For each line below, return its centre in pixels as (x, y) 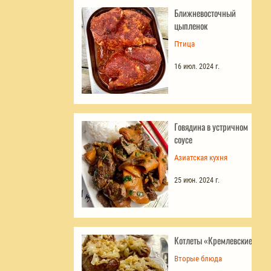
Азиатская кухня (201, 157)
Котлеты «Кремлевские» (215, 240)
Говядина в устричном (211, 126)
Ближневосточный (205, 12)
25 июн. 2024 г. (197, 180)
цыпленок (191, 25)
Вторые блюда (198, 258)
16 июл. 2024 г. (197, 66)
